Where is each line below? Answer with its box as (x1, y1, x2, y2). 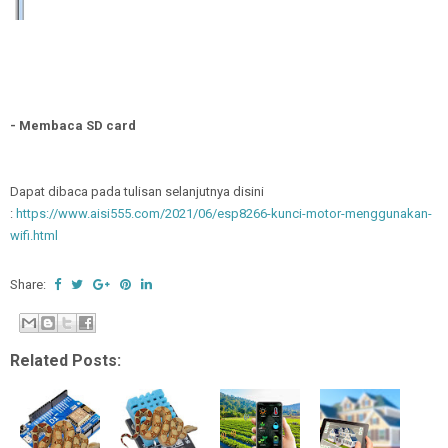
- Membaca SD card (10, 118, 136, 134)
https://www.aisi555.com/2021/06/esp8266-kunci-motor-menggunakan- (16, 206, 432, 222)
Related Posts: (10, 350, 121, 370)
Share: (10, 277, 49, 293)
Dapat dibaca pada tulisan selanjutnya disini (10, 184, 264, 200)
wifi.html (10, 228, 58, 244)
